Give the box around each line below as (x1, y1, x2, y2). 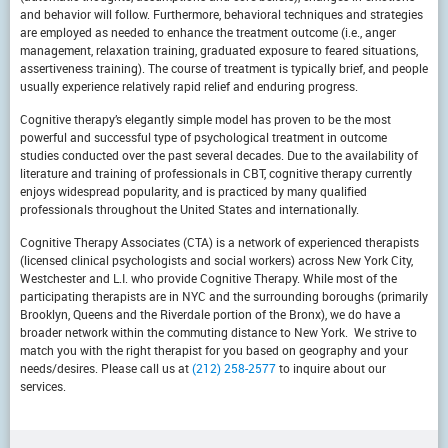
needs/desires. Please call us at (20, 360, 192, 376)
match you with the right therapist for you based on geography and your (20, 342, 408, 358)
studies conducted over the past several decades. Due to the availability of (20, 147, 418, 163)
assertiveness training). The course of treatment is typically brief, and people (20, 60, 428, 76)
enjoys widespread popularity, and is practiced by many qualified (20, 183, 367, 199)
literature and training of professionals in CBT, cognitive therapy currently (20, 165, 412, 181)
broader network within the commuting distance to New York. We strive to (20, 324, 417, 340)
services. (20, 378, 66, 394)
